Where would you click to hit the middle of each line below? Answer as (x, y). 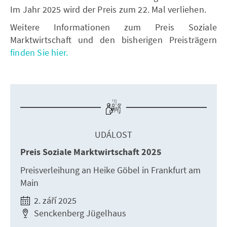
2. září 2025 (54, 200)
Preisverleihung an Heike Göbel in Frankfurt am (110, 170)
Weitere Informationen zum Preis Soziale (113, 27)
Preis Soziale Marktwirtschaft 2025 (91, 152)
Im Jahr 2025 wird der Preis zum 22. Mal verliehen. (108, 9)
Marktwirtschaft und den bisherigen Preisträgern (113, 40)
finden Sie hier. (39, 52)
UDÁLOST (113, 134)
